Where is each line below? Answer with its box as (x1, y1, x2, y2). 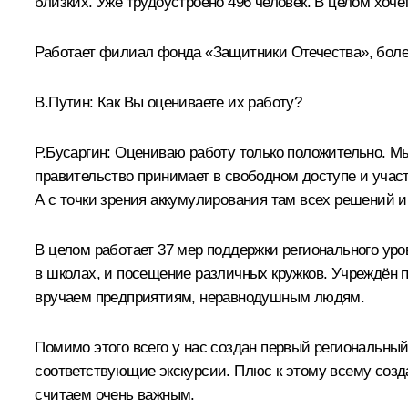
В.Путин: (35, 93, 94, 111)
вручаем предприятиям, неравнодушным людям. (35, 288, 365, 306)
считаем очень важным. (35, 385, 195, 403)
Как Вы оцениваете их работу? (93, 93, 302, 111)
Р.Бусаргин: (35, 143, 116, 161)
